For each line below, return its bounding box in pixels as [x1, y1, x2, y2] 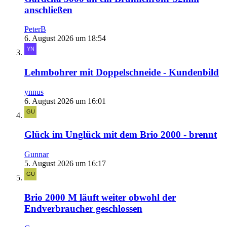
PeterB [24, 25, 46, 34]
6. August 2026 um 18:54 [24, 34, 106, 43]
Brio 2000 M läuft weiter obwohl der [24, 192, 176, 203]
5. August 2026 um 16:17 [24, 159, 106, 168]
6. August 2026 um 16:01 [24, 96, 106, 105]
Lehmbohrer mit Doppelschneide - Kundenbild [24, 67, 219, 78]
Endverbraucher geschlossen [24, 203, 142, 214]
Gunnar [24, 150, 49, 159]
